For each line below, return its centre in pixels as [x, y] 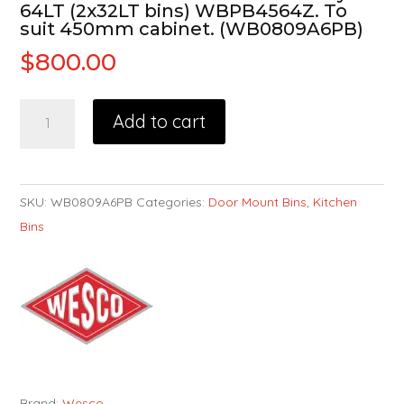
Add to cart [159, 121]
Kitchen [335, 202]
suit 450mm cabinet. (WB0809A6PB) [192, 28]
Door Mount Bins [258, 202]
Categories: [173, 202]
